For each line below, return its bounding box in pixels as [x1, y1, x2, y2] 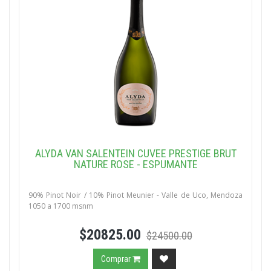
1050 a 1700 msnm [28, 201, 93, 211]
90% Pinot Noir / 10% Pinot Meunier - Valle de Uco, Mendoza [28, 190, 243, 200]
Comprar [101, 254, 132, 264]
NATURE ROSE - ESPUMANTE [73, 158, 198, 171]
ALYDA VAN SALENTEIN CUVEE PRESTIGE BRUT [34, 147, 237, 160]
